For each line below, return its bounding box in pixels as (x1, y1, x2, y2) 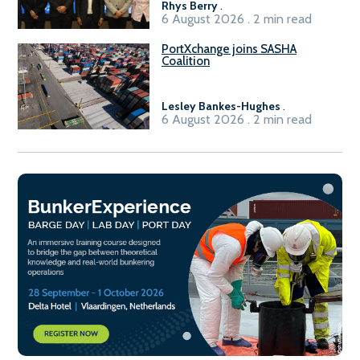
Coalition (162, 53, 210, 68)
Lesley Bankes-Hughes (162, 98, 280, 113)
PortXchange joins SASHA (162, 41, 297, 56)
